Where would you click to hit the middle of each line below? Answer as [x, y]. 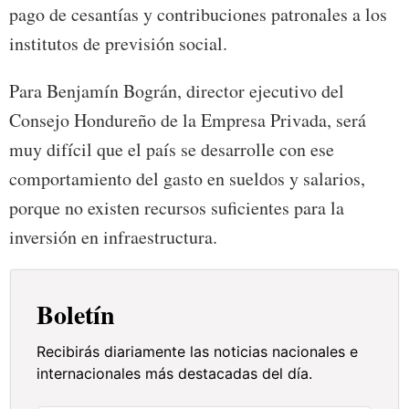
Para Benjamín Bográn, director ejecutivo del [177, 91]
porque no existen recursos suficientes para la [177, 208]
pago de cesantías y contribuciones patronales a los [198, 15]
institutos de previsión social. [118, 44]
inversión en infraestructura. [113, 237]
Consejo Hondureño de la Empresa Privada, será [188, 121]
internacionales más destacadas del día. [175, 374]
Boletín [76, 315]
